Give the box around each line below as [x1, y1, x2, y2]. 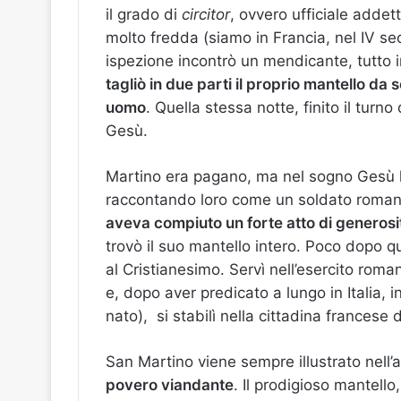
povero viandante [106, 376, 234, 395]
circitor [182, 5, 230, 24]
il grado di [106, 5, 182, 24]
